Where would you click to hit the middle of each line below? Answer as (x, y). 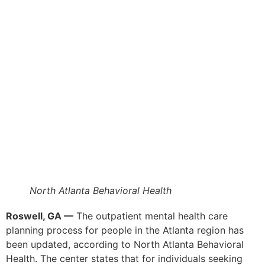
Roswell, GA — (40, 216)
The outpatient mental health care (151, 216)
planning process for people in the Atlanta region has (125, 230)
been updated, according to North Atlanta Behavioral (125, 245)
